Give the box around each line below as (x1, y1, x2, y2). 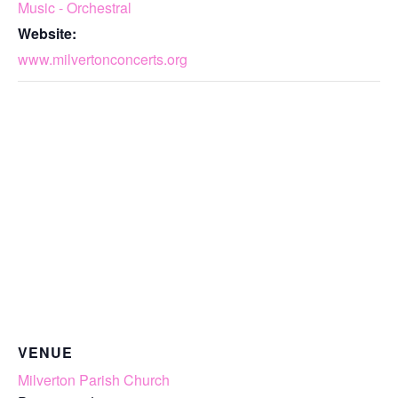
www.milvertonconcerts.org (18, 49, 187, 69)
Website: (18, 23, 76, 44)
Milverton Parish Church (18, 370, 170, 390)
